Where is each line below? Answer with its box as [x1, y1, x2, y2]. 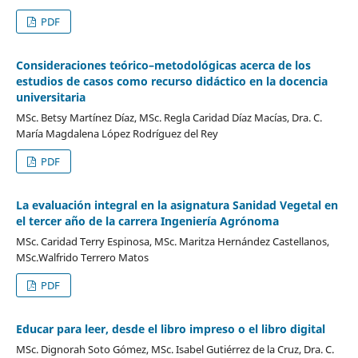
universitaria [15, 89, 86, 105]
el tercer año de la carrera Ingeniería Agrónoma [15, 213, 279, 229]
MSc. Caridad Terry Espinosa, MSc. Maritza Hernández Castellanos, [15, 233, 329, 249]
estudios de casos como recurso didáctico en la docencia [15, 73, 328, 89]
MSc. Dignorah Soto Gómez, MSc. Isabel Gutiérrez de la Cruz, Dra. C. [15, 341, 334, 356]
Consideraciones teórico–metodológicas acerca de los [15, 57, 311, 73]
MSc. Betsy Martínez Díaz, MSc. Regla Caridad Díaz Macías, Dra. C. [15, 109, 322, 125]
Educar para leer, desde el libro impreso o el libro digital [15, 320, 325, 336]
